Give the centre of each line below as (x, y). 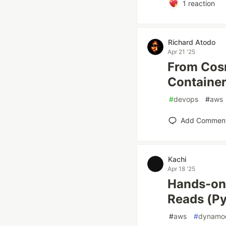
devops (186, 99)
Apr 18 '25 (181, 169)
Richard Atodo (192, 42)
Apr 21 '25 (181, 52)
